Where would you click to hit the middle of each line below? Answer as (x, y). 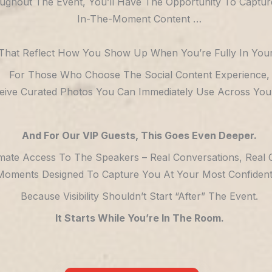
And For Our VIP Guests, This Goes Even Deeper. (140, 135)
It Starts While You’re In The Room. (139, 218)
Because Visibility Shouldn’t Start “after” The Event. (140, 196)
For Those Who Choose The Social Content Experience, (140, 75)
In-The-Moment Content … (140, 19)
